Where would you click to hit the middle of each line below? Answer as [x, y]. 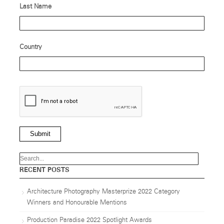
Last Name [35, 6]
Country [30, 47]
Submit [40, 134]
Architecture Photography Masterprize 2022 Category [103, 192]
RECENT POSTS [44, 170]
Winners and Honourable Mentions [77, 203]
